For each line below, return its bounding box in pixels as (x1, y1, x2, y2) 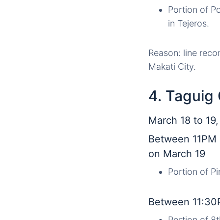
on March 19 (148, 148, 205, 160)
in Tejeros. (168, 18, 209, 29)
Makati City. (148, 61, 196, 72)
